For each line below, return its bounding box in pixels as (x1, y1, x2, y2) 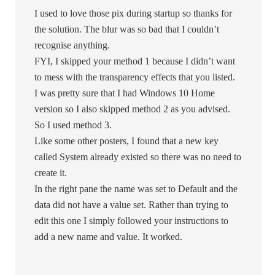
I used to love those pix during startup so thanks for (34, 8, 233, 19)
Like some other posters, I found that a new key (34, 136, 219, 147)
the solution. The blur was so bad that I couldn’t (34, 24, 220, 35)
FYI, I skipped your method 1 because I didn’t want (34, 56, 236, 67)
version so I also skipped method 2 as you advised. (34, 104, 231, 115)
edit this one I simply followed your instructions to (34, 215, 229, 227)
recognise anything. (34, 40, 110, 51)
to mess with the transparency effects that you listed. (34, 72, 236, 83)
